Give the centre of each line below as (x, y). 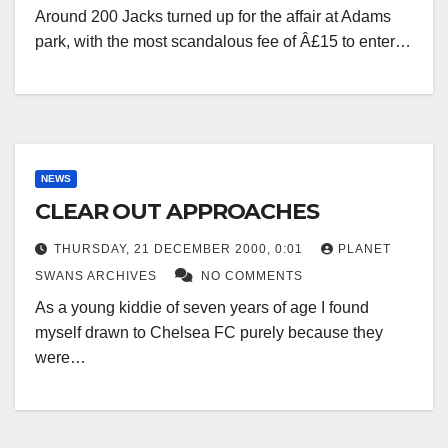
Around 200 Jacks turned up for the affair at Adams (213, 17)
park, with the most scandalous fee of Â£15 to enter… (223, 42)
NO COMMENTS (252, 276)
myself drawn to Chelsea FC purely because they (209, 333)
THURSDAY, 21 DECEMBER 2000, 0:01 (180, 249)
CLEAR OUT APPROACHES (177, 212)
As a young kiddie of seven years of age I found (202, 308)
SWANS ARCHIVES (98, 276)
